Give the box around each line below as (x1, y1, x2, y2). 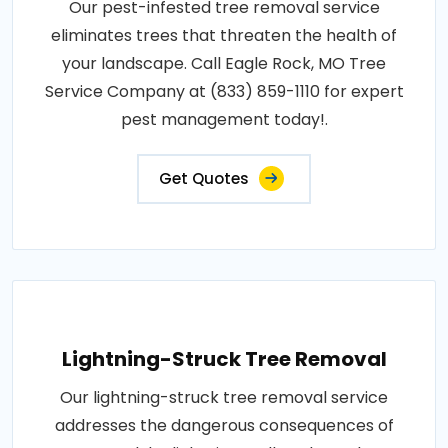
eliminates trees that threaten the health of (51, 24, 397, 48)
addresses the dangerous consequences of (54, 414, 394, 438)
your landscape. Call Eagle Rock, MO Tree (62, 52, 386, 76)
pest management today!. (120, 108, 328, 132)
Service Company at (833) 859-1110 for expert (44, 80, 404, 104)
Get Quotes (159, 168, 249, 190)
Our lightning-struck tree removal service (60, 386, 388, 410)
